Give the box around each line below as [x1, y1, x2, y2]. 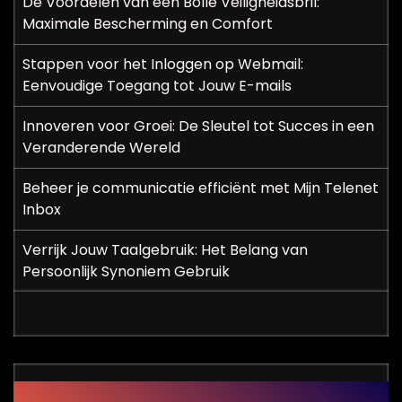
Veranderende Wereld [22, 137, 180, 158]
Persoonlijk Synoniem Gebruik [22, 261, 230, 282]
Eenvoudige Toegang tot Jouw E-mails [22, 75, 292, 96]
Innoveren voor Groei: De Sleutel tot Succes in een [22, 116, 374, 136]
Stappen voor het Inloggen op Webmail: [22, 54, 303, 74]
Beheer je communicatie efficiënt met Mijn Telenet [22, 178, 379, 198]
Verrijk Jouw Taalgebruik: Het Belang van [22, 240, 308, 260]
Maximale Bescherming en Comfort [22, 13, 273, 34]
